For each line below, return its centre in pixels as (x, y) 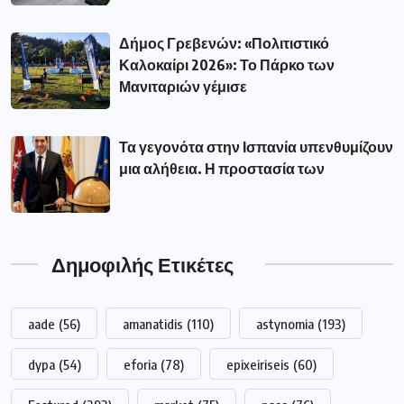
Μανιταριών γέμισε (183, 86)
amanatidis (153, 323)
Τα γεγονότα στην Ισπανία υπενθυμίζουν (256, 147)
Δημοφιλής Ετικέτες (142, 264)
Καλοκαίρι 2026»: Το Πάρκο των (227, 64)
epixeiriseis (258, 364)
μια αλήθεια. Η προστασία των (222, 168)
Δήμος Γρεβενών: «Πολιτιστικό (224, 43)
